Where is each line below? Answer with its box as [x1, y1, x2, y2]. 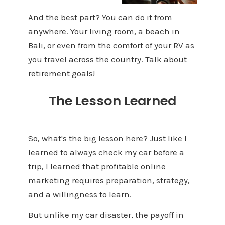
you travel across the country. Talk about [28, 54, 187, 65]
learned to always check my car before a [28, 147, 184, 158]
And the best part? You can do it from [28, 12, 172, 23]
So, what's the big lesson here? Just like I [28, 133, 187, 144]
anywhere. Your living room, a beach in [28, 26, 180, 37]
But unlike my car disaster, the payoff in [28, 210, 184, 220]
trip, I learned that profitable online [28, 161, 166, 172]
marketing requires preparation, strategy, [28, 175, 190, 186]
